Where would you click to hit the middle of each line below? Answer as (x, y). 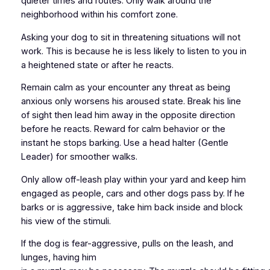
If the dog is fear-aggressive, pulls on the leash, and (127, 244)
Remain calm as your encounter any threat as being (125, 88)
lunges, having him (58, 258)
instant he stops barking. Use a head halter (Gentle (124, 143)
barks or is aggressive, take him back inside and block (132, 207)
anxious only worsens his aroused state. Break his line (131, 102)
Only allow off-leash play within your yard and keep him (133, 179)
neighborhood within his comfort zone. (100, 15)
